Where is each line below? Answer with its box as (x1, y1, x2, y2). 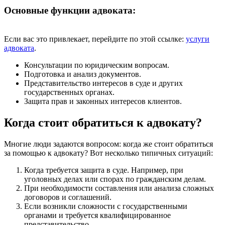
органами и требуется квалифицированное (24, 210, 171, 219)
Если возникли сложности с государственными (24, 201, 187, 210)
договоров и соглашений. (24, 192, 111, 201)
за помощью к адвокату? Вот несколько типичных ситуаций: (4, 148, 213, 157)
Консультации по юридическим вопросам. (24, 61, 169, 70)
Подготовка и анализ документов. (24, 70, 141, 79)
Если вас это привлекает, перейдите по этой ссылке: (4, 35, 186, 44)
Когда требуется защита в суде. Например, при (24, 165, 183, 174)
